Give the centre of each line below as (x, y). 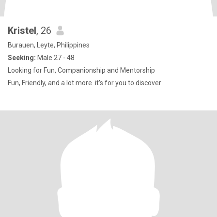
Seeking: (22, 58)
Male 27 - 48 (55, 58)
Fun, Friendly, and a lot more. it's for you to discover (85, 83)
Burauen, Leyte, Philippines (49, 45)
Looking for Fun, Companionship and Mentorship (81, 70)
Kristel (22, 31)
